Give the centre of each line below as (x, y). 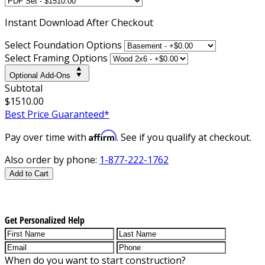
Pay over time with (47, 137)
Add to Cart (29, 173)
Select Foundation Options (63, 45)
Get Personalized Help (45, 220)
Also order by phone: (52, 159)
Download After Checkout (96, 22)
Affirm (103, 135)
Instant (22, 22)
